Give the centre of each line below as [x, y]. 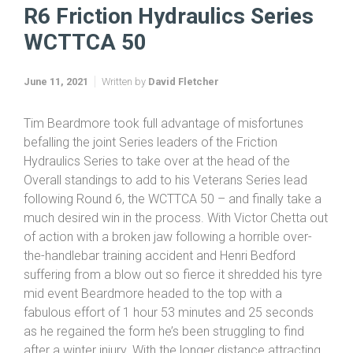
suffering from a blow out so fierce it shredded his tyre [173, 315]
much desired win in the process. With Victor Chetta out [176, 258]
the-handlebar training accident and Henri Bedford [160, 296]
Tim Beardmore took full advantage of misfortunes [163, 164]
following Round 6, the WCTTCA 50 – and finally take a [173, 240]
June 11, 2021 [56, 122]
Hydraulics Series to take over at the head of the [157, 202]
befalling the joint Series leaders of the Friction [150, 183]
